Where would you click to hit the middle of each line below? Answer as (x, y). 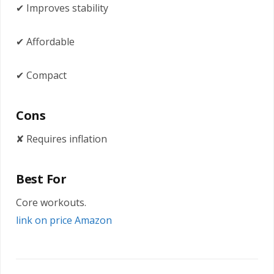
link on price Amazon (64, 220)
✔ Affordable (45, 42)
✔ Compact (41, 76)
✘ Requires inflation (61, 139)
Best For (41, 179)
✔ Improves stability (62, 8)
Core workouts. (51, 203)
